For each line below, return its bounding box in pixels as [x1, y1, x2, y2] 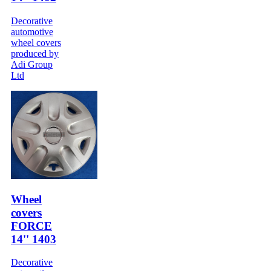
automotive [11, 27, 53, 37]
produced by [11, 48, 59, 59]
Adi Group [11, 59, 53, 70]
